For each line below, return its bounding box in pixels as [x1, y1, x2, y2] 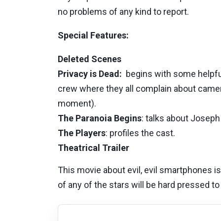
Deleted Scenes [58, 54, 121, 64]
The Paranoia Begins [58, 113, 142, 123]
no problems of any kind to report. [58, 6, 189, 17]
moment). [58, 98, 96, 109]
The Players [58, 128, 106, 138]
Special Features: [58, 30, 129, 40]
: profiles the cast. [106, 128, 175, 138]
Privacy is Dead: [58, 69, 122, 79]
